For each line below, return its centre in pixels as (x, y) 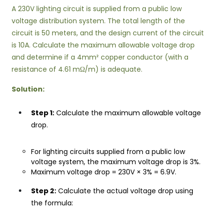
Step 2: (44, 191)
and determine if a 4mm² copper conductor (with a (100, 57)
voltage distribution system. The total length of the (98, 21)
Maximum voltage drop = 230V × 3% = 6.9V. (104, 172)
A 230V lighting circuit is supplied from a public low (97, 9)
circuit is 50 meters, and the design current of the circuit (108, 33)
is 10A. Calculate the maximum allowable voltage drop (103, 45)
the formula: (52, 203)
